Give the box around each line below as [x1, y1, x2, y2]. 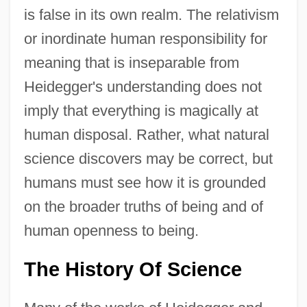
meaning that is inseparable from [23, 53, 239, 71]
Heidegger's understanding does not [23, 77, 262, 95]
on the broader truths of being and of [23, 197, 263, 215]
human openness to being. [23, 221, 199, 239]
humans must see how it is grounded [23, 173, 266, 191]
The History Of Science [23, 258, 242, 280]
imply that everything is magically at [23, 101, 258, 119]
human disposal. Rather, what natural [23, 125, 269, 143]
